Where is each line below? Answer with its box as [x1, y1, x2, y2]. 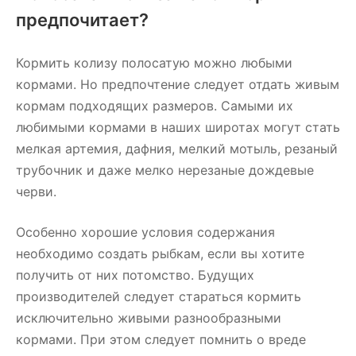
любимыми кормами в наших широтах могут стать [16, 119, 340, 135]
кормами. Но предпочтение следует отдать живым [16, 76, 339, 92]
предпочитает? [16, 10, 149, 30]
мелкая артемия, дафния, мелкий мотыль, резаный [16, 141, 338, 157]
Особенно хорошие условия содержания [16, 224, 275, 240]
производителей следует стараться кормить [16, 288, 301, 304]
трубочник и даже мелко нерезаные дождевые [16, 162, 314, 178]
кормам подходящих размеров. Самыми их [16, 98, 293, 114]
